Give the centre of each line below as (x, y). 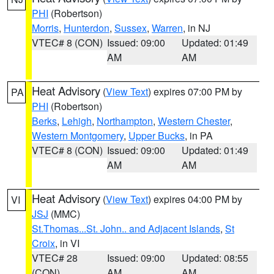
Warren (167, 28)
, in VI (67, 243)
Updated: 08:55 (215, 258)
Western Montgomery (78, 135)
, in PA (199, 135)
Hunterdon (87, 28)
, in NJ (197, 28)
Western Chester (194, 121)
